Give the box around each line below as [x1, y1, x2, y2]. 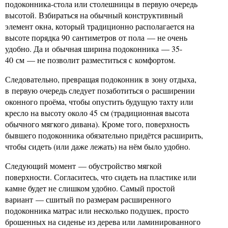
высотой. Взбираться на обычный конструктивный [5, 10, 183, 20]
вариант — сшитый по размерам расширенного [5, 194, 171, 205]
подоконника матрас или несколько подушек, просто [5, 205, 189, 216]
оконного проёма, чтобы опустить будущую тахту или [5, 96, 193, 107]
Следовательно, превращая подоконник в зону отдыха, [5, 74, 196, 84]
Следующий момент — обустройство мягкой [5, 160, 162, 171]
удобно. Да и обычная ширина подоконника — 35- [5, 43, 182, 54]
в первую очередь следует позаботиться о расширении [5, 85, 195, 96]
